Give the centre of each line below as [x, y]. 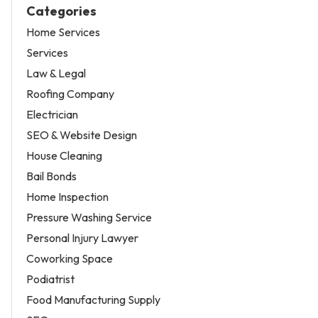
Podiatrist [50, 279]
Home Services [63, 32]
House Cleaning [64, 156]
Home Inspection [67, 197]
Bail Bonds [51, 176]
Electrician [52, 115]
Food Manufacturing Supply [93, 300]
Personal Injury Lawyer [82, 238]
